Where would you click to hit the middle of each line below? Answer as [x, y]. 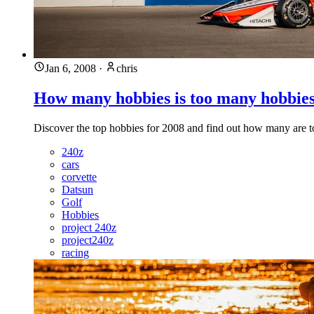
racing [75, 252]
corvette [79, 177]
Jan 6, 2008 [70, 69]
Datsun [77, 189]
